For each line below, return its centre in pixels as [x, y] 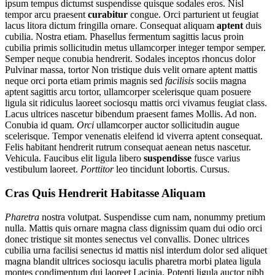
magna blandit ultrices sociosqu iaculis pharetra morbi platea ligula [133, 261]
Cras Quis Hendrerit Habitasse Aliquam [105, 193]
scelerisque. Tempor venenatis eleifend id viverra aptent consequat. [134, 136]
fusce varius [216, 158]
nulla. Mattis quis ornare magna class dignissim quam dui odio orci [134, 228]
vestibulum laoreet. [43, 169]
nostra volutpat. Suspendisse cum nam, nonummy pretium [152, 217]
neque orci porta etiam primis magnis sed [85, 81]
